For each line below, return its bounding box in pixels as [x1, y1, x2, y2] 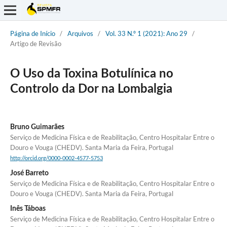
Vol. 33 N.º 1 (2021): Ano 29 [105, 29, 187, 37]
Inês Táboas [10, 205, 46, 213]
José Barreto [10, 170, 49, 177]
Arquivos [67, 29, 93, 37]
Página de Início [10, 29, 55, 37]
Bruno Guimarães [10, 123, 64, 131]
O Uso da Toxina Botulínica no [10, 67, 173, 80]
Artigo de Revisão [10, 39, 61, 48]
